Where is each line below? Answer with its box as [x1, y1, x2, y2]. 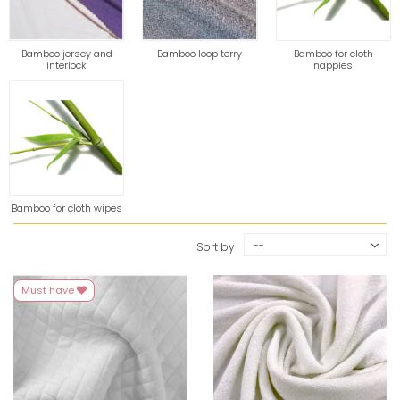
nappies [313, 57, 354, 72]
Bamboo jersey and [21, 46, 112, 61]
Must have [21, 282, 77, 297]
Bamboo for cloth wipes [11, 200, 122, 215]
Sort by [196, 238, 235, 254]
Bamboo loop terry [157, 46, 243, 61]
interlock [46, 57, 87, 72]
